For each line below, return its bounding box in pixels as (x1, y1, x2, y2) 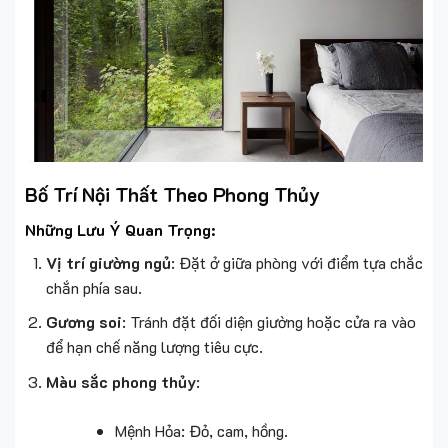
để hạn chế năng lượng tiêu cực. (45, 336, 263, 358)
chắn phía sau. (45, 276, 142, 298)
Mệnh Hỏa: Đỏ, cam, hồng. (114, 419, 288, 441)
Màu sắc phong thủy (45, 370, 196, 392)
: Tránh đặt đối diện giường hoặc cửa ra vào (121, 311, 416, 333)
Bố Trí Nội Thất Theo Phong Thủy (25, 181, 320, 207)
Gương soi (45, 311, 122, 333)
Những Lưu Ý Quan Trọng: (25, 218, 215, 240)
